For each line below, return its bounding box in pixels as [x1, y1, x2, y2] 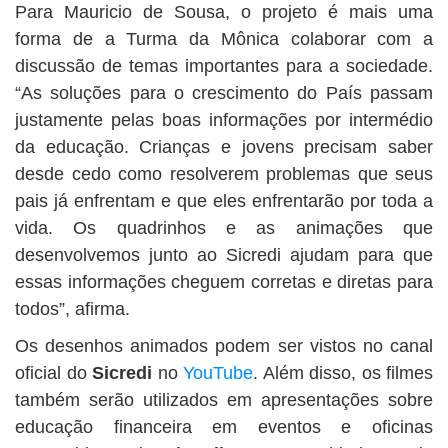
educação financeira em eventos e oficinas [15, 417, 433, 437]
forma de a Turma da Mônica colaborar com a [15, 29, 433, 49]
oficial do [15, 363, 92, 383]
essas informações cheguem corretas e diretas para [15, 272, 433, 292]
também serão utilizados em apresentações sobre [15, 390, 433, 410]
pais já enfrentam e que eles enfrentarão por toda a [15, 191, 433, 211]
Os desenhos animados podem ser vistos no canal [15, 336, 433, 356]
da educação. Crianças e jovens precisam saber [15, 137, 433, 157]
